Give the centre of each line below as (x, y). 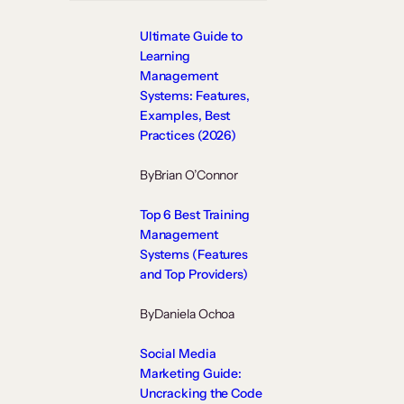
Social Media (178, 354)
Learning (165, 56)
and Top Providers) (193, 275)
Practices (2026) (188, 136)
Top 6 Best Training (194, 215)
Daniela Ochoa (194, 314)
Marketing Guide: (191, 374)
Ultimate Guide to (191, 37)
